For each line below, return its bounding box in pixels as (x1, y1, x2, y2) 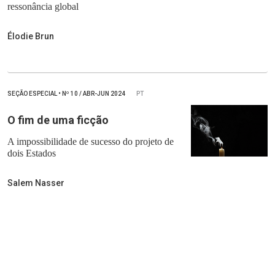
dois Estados (7, 148, 56, 159)
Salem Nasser (7, 178, 64, 188)
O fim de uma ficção (7, 114, 109, 127)
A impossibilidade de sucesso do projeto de (7, 136, 174, 147)
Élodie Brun (7, 31, 54, 42)
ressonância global (7, 1, 79, 12)
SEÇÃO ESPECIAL (7, 90, 58, 98)
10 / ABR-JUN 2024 (69, 90, 126, 98)
